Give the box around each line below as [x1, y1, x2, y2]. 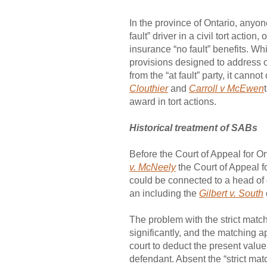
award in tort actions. [129, 97, 216, 107]
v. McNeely [129, 162, 176, 173]
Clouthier [129, 83, 168, 94]
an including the [129, 188, 199, 199]
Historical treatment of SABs [129, 123, 257, 133]
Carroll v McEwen [189, 83, 264, 94]
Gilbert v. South [199, 188, 263, 199]
